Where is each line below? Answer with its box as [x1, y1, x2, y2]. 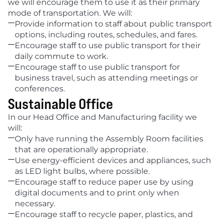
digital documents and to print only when [15, 188, 179, 197]
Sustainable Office [8, 94, 113, 112]
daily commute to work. [15, 52, 108, 61]
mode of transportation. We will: [8, 8, 132, 18]
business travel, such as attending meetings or [15, 73, 198, 82]
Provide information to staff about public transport [15, 19, 212, 28]
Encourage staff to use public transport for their [15, 41, 200, 50]
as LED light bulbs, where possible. [15, 166, 152, 176]
